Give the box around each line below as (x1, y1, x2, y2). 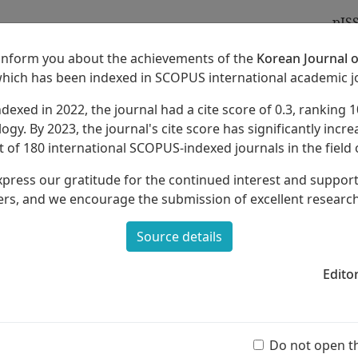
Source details (136, 228, 222, 245)
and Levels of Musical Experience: (27, 231, 266, 250)
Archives (62, 102, 113, 120)
